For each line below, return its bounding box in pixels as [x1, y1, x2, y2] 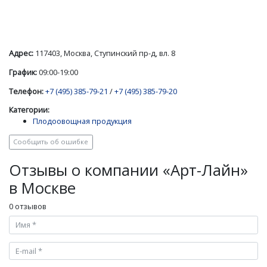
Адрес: [9, 47, 33, 58]
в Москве [9, 177, 76, 198]
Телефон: [9, 85, 44, 97]
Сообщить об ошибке [13, 137, 89, 147]
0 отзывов [9, 200, 46, 212]
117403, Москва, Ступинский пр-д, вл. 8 [33, 47, 175, 58]
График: [9, 66, 37, 77]
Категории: [9, 104, 49, 116]
